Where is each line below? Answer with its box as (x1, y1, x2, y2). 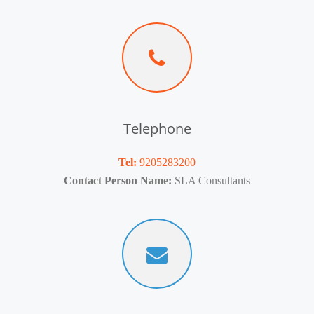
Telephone (123, 119, 191, 139)
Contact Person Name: (64, 175, 172, 187)
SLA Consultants (175, 175, 250, 187)
